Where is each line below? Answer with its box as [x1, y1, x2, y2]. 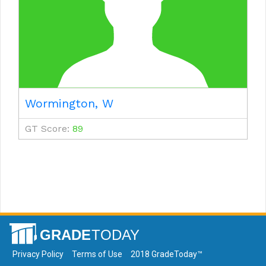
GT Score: [25, 123, 72, 135]
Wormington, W [25, 96, 113, 111]
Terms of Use [72, 249, 122, 259]
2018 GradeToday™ [131, 249, 202, 259]
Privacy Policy [12, 249, 64, 259]
